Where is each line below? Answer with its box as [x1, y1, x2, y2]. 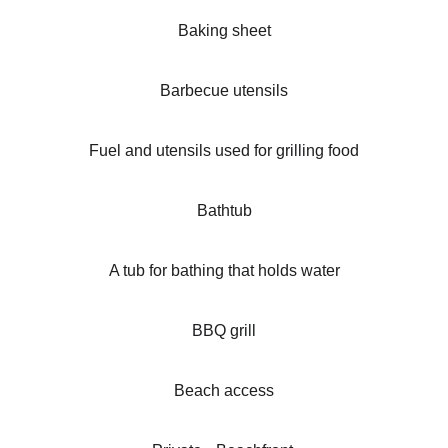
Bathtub [196, 202, 252, 219]
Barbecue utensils [160, 82, 288, 99]
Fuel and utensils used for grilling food [89, 142, 359, 159]
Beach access [174, 382, 274, 399]
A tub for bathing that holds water [108, 262, 340, 279]
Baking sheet [177, 22, 271, 39]
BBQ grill [192, 322, 256, 339]
